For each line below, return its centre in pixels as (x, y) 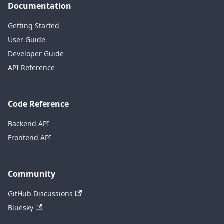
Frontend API (30, 138)
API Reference (31, 68)
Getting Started (34, 26)
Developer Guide (36, 54)
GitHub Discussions (40, 194)
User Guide (27, 40)
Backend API (29, 124)
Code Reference (38, 104)
